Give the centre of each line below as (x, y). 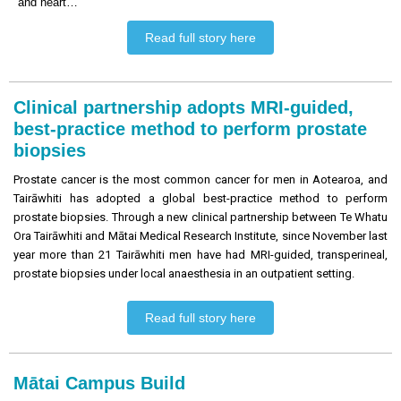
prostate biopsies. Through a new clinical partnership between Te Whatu (200, 217)
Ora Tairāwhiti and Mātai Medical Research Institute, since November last (200, 236)
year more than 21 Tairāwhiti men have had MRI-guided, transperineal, (200, 255)
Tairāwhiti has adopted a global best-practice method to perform (200, 198)
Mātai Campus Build (99, 383)
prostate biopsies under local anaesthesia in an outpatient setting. (185, 273)
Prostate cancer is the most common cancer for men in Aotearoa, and (200, 179)
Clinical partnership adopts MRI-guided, (183, 107)
